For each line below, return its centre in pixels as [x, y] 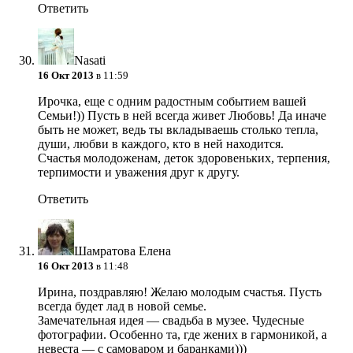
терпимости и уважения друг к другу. [139, 173]
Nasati [90, 61]
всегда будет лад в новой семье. [122, 307]
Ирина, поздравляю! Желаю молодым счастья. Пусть [180, 292]
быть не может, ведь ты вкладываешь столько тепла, [178, 130]
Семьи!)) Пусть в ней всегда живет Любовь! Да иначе [182, 116]
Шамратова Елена [123, 251]
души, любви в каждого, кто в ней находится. [161, 144]
